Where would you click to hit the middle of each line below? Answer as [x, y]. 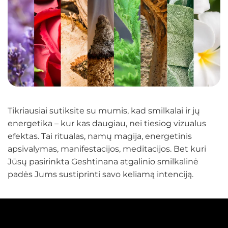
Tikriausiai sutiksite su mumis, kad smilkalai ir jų [104, 111]
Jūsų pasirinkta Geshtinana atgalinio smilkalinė [103, 162]
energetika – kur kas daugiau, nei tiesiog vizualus [107, 123]
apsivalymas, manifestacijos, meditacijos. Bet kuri [107, 149]
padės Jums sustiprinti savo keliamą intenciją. [101, 174]
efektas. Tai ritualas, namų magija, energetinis [100, 136]
